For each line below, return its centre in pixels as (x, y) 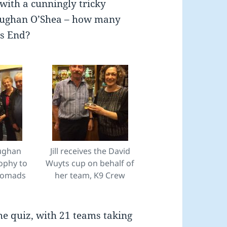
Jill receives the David (90, 151)
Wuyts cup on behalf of (90, 163)
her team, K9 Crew (90, 176)
